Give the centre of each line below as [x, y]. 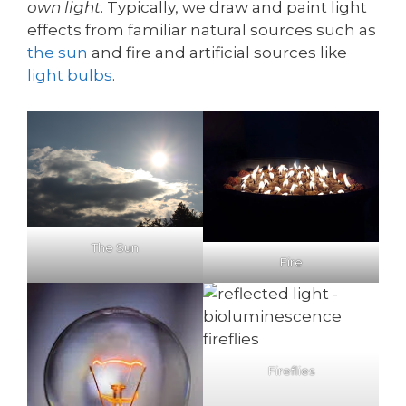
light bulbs [70, 76]
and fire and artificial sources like [217, 53]
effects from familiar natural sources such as [202, 30]
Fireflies [291, 371]
